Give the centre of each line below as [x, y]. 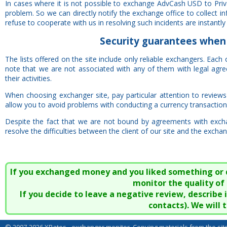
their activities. [28, 78]
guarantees [168, 41]
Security [119, 41]
